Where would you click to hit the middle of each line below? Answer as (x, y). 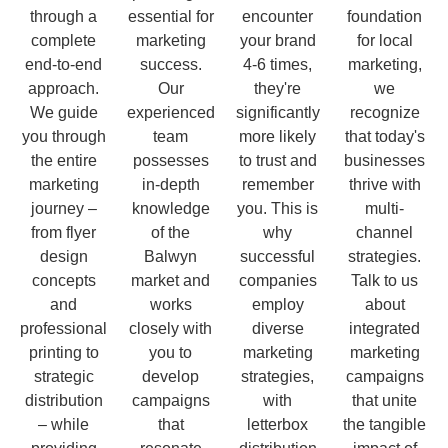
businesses (384, 160)
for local (384, 40)
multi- (384, 208)
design (63, 256)
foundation (384, 16)
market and (170, 280)
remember (277, 184)
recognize (384, 112)
